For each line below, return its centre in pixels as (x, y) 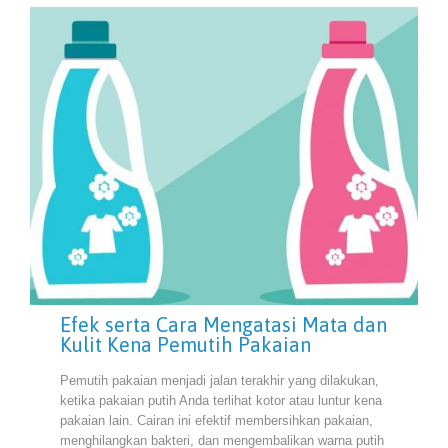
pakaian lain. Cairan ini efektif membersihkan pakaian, (216, 420)
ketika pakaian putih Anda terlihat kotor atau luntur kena (221, 400)
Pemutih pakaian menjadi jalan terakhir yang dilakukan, (219, 380)
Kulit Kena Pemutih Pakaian (185, 345)
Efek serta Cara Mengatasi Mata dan (223, 325)
